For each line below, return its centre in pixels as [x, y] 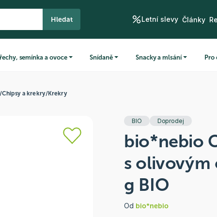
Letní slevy [160, 19]
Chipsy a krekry [24, 93]
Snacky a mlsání [158, 57]
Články [194, 19]
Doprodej [170, 121]
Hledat [62, 19]
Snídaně [101, 57]
